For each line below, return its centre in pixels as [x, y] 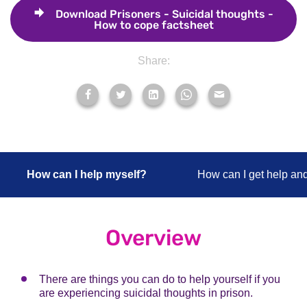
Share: [153, 61]
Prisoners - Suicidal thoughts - [190, 14]
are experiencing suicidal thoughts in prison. [146, 293]
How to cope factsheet [153, 25]
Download [81, 14]
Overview [153, 237]
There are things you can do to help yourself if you [160, 279]
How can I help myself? [87, 174]
